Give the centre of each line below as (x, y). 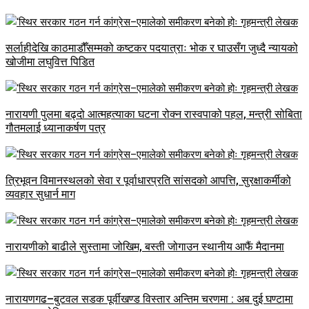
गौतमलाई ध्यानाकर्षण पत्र (56, 128)
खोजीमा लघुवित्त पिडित (50, 62)
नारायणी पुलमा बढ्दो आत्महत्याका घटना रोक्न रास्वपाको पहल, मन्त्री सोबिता (154, 114)
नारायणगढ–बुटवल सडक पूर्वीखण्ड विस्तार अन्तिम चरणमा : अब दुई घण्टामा (149, 299)
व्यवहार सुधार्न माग (40, 195)
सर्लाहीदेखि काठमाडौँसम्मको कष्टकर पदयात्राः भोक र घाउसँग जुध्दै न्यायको (152, 48)
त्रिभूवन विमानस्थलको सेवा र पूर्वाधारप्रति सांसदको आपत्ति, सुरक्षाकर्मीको (148, 181)
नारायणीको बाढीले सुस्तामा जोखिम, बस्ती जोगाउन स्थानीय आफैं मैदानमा (145, 247)
